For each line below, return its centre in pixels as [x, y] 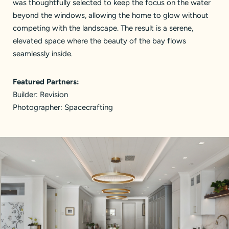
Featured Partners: [46, 82]
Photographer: [39, 107]
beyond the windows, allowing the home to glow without [111, 15]
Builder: [26, 95]
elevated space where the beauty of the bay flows [99, 41]
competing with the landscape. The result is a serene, [103, 28]
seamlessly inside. [43, 54]
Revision [54, 95]
